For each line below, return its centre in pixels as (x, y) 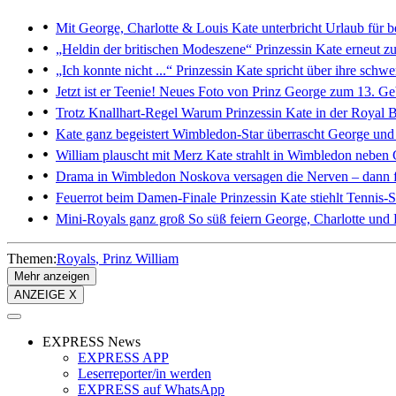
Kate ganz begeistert (112, 133)
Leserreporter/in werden (145, 373)
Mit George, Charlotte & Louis (142, 27)
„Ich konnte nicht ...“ (114, 70)
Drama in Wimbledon (116, 176)
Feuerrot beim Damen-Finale (136, 197)
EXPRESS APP (123, 357)
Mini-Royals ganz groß (120, 218)
